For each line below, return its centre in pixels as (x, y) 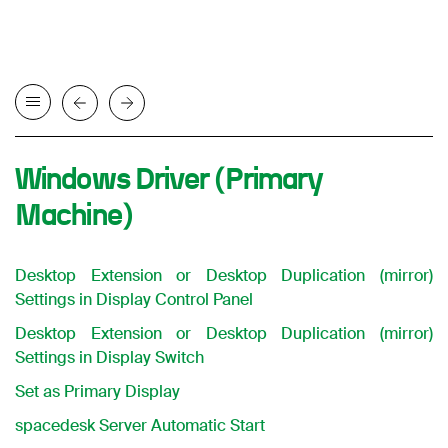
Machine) (73, 216)
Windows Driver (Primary (169, 180)
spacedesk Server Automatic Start (140, 425)
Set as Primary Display (97, 391)
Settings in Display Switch (109, 357)
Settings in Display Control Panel (134, 299)
